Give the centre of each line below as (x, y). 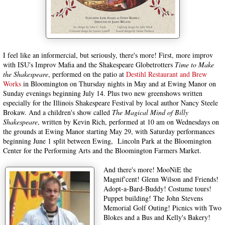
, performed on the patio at (87, 74)
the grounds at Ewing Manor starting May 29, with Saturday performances (109, 131)
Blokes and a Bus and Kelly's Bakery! (157, 217)
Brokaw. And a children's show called (58, 112)
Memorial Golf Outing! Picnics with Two (162, 208)
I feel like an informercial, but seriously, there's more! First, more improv (108, 55)
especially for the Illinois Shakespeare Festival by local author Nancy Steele (110, 103)
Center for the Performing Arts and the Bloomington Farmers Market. (102, 150)
